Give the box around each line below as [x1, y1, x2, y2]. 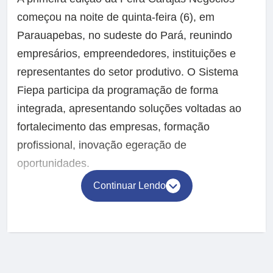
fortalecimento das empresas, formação [17, 120, 210, 133]
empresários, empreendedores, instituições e [17, 47, 236, 60]
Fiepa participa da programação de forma [17, 83, 218, 96]
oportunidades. [17, 157, 90, 169]
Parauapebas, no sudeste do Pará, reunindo [17, 29, 232, 41]
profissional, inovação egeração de [17, 138, 186, 151]
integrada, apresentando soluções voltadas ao [17, 102, 241, 115]
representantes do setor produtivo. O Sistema [17, 65, 238, 78]
